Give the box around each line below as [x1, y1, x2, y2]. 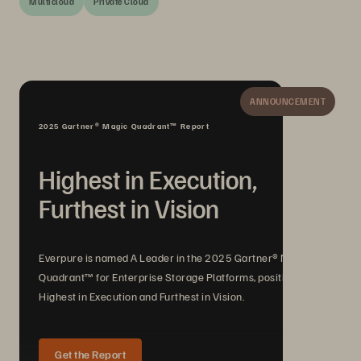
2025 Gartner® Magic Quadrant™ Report [39, 121, 210, 131]
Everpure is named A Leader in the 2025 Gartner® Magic [39, 251, 312, 264]
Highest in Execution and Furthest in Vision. [39, 289, 244, 303]
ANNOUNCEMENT [250, 96, 326, 106]
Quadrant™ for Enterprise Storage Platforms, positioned [39, 270, 309, 284]
